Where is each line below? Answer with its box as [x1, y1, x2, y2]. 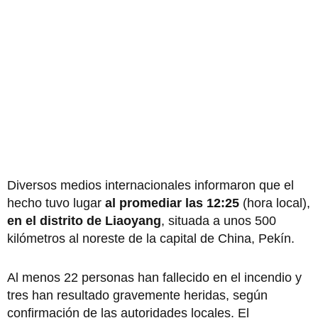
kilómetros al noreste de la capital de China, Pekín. [7, 231, 298, 246]
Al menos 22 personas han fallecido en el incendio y [7, 270, 302, 285]
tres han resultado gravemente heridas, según [7, 288, 268, 303]
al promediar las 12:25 [105, 196, 239, 211]
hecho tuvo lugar [7, 196, 105, 211]
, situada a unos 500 [161, 214, 276, 229]
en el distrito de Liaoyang [7, 214, 161, 229]
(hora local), [239, 196, 310, 211]
